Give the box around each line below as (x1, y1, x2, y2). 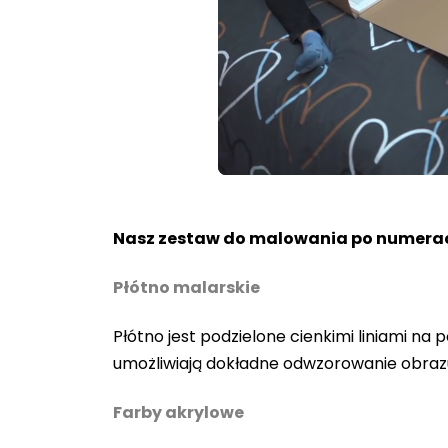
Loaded (358, 157, 395, 169)
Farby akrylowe (113, 401, 244, 425)
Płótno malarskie (113, 276, 260, 300)
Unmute (277, 159, 314, 171)
